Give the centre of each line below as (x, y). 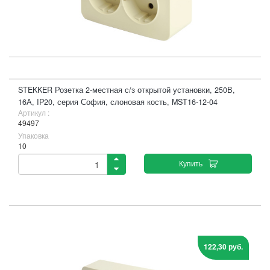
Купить (190, 163)
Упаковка (33, 135)
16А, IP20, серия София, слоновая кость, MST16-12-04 (118, 102)
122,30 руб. (223, 246)
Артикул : (34, 112)
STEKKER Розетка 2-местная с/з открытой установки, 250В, (127, 90)
